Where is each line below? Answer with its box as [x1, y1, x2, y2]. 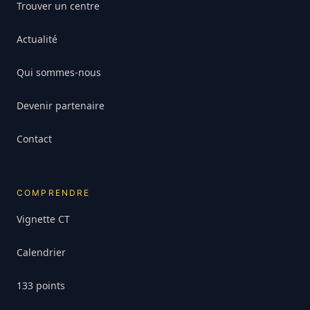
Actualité [17, 33, 57, 46]
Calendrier [17, 246, 66, 259]
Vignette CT [17, 212, 70, 226]
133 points [17, 279, 65, 293]
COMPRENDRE [17, 188, 91, 199]
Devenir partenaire [17, 99, 104, 113]
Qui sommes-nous [17, 66, 101, 80]
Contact [17, 132, 52, 146]
